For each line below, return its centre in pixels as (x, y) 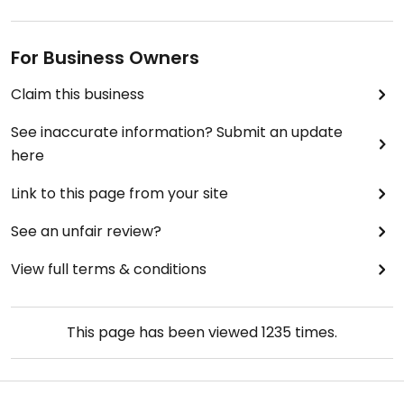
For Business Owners (105, 58)
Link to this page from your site (119, 194)
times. (314, 333)
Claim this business (78, 95)
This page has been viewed (164, 333)
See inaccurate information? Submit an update (177, 133)
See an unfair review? (86, 232)
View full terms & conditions (109, 270)
